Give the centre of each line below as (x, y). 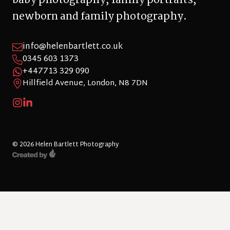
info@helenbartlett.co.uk (73, 47)
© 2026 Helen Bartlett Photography (66, 145)
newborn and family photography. (100, 16)
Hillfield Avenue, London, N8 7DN (85, 83)
